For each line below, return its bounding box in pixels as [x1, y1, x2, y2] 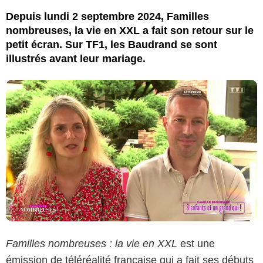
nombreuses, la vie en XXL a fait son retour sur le [6, 24, 254, 36]
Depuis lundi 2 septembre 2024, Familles [6, 10, 209, 22]
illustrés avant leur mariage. [6, 52, 146, 65]
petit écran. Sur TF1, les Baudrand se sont [6, 38, 217, 50]
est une [177, 237, 215, 249]
